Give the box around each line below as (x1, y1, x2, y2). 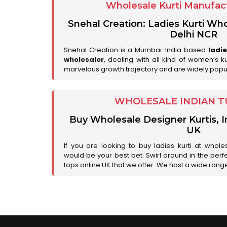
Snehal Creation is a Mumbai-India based (64, 45, 208, 55)
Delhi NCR (169, 28, 217, 40)
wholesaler (64, 54, 104, 64)
